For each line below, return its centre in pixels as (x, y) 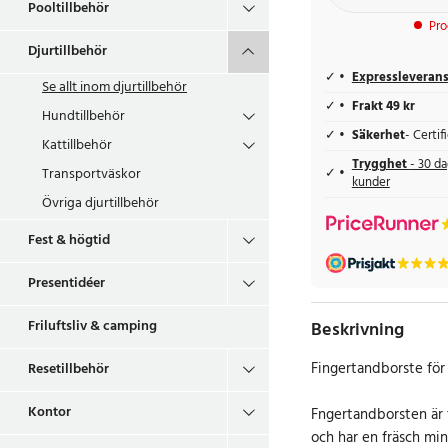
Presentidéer (66, 283)
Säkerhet (378, 135)
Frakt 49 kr (383, 106)
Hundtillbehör (83, 116)
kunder (370, 182)
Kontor (49, 412)
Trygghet (380, 164)
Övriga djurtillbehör (100, 203)
